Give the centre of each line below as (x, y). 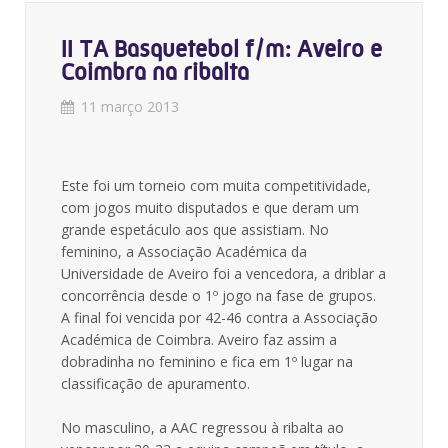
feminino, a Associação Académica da (184, 251)
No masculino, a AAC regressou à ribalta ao (202, 427)
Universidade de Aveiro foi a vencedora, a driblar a (223, 273)
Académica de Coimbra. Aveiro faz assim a (199, 339)
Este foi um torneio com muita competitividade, (216, 185)
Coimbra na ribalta (155, 72)
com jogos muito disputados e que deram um (210, 207)
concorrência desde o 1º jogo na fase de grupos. (218, 295)
